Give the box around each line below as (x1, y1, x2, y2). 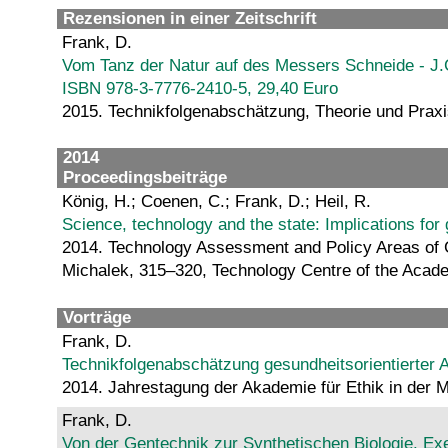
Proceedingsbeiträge (63, 168, 227, 188)
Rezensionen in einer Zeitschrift (63, 8, 317, 28)
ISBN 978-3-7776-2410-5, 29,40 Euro (62, 78, 338, 98)
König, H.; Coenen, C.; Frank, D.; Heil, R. (62, 192, 371, 212)
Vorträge (63, 307, 131, 327)
